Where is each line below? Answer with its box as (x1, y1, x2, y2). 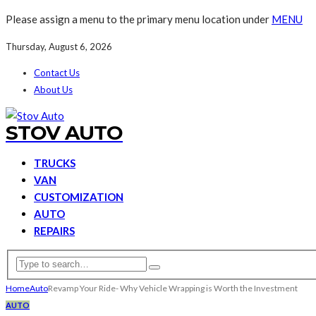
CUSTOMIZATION (34, 190, 123, 203)
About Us (34, 84, 73, 95)
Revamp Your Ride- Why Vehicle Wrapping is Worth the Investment (48, 282, 298, 293)
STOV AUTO (6, 121, 123, 145)
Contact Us (34, 67, 80, 78)
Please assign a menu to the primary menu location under (6, 13, 272, 25)
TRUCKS (34, 157, 75, 169)
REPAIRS (34, 224, 75, 237)
